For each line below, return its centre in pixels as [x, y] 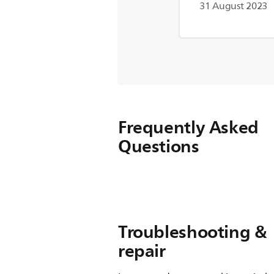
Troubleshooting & [192, 232]
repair [142, 251]
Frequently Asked [188, 127]
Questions [159, 146]
